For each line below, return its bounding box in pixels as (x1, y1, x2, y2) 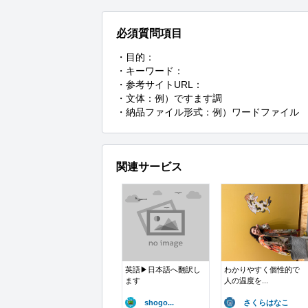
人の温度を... (224, 276, 268, 285)
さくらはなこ (243, 298, 289, 307)
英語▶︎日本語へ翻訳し (125, 265, 201, 274)
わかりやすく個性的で (224, 265, 300, 274)
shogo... (144, 298, 174, 307)
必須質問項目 (116, 27, 182, 39)
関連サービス (116, 161, 182, 173)
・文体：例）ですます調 (116, 93, 222, 104)
